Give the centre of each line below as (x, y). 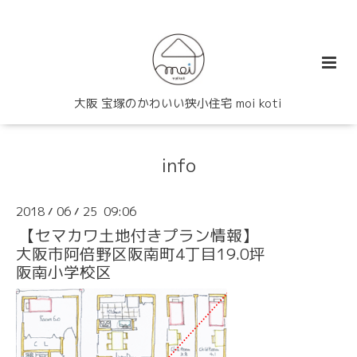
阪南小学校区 (64, 272)
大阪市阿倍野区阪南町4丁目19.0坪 (141, 253)
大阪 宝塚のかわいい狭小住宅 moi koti (178, 104)
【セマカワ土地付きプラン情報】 (138, 235)
